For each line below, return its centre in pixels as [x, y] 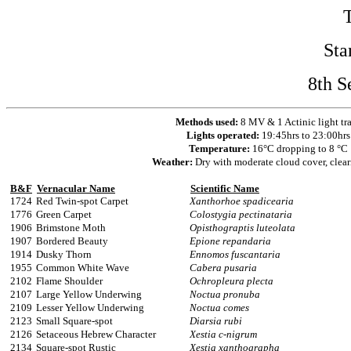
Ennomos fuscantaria [235, 254]
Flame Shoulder [69, 281]
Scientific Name [225, 188]
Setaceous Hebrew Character [96, 334]
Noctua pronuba [225, 294]
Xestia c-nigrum [223, 334]
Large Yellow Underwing [89, 294]
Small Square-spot [74, 321]
